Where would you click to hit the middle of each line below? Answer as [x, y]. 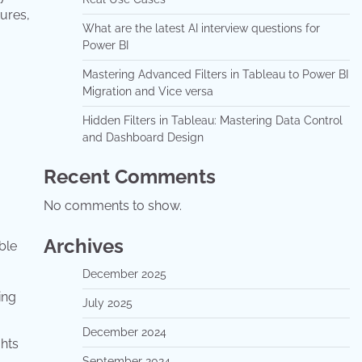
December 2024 [124, 332]
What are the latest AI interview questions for [201, 28]
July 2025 [107, 303]
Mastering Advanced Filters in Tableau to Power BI [215, 74]
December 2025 [124, 274]
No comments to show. [112, 206]
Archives [83, 246]
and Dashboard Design [143, 137]
